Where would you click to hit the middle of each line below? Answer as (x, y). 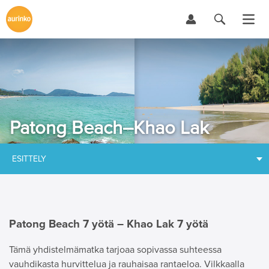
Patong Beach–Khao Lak (109, 128)
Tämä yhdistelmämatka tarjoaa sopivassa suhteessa (115, 250)
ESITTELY (29, 159)
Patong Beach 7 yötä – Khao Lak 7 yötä (109, 224)
